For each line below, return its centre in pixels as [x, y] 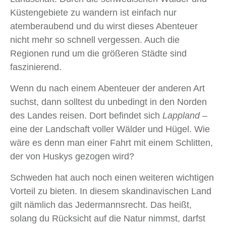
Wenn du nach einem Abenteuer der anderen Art [107, 89]
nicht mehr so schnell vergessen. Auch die [95, 40]
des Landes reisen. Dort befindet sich [86, 116]
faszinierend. [36, 67]
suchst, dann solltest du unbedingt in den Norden [108, 102]
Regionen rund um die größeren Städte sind [98, 54]
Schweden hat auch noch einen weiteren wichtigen [112, 178]
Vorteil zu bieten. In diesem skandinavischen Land [111, 191]
